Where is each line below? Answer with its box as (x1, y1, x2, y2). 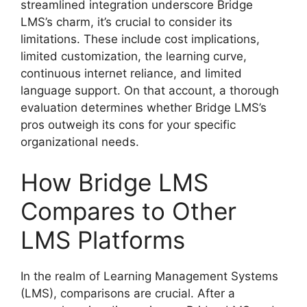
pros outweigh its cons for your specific (21, 117, 236, 132)
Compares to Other (21, 197, 236, 226)
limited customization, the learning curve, (21, 49, 247, 63)
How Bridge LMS (21, 168, 208, 197)
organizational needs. (21, 134, 139, 149)
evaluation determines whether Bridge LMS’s (21, 100, 267, 114)
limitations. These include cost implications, (21, 32, 260, 46)
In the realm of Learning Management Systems (21, 269, 278, 284)
